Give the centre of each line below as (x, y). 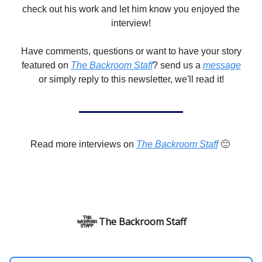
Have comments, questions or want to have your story (131, 51)
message (222, 65)
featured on (46, 65)
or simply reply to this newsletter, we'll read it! (131, 79)
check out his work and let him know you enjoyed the (131, 9)
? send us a (177, 65)
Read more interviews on (83, 144)
